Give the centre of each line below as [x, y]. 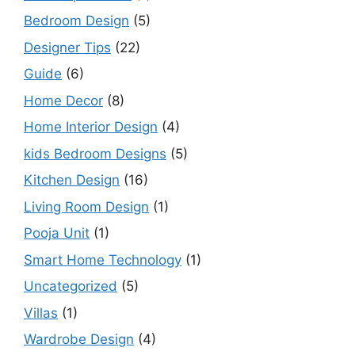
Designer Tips [67, 47]
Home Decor [63, 100]
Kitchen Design [72, 180]
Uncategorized [71, 286]
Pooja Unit [57, 233]
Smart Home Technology [103, 260]
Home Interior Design [91, 127]
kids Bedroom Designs [95, 153]
